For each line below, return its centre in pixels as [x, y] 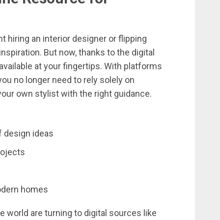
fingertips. [83, 66]
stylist [48, 94]
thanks [93, 53]
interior [57, 39]
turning [59, 213]
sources [126, 213]
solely [112, 80]
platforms [143, 66]
